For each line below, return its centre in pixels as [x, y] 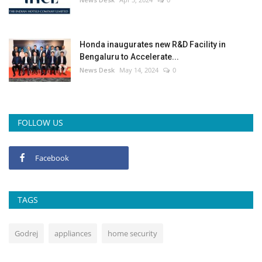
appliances [73, 233]
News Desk [97, 70]
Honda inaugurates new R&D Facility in [153, 44]
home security [132, 233]
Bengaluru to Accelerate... [129, 56]
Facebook [52, 158]
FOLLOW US [40, 122]
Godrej [26, 233]
